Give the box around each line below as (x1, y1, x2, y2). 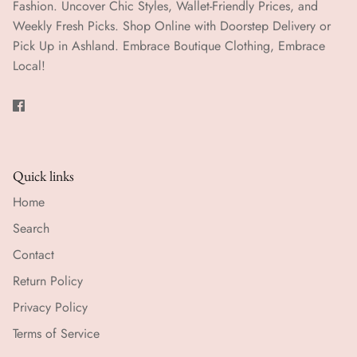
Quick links (13, 166, 74, 185)
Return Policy (13, 271, 83, 290)
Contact (13, 245, 54, 264)
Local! (13, 56, 45, 75)
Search (13, 218, 49, 237)
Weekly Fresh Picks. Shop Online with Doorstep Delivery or (13, 16, 331, 35)
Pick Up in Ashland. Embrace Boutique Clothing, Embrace (13, 36, 325, 55)
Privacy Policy (13, 297, 88, 316)
